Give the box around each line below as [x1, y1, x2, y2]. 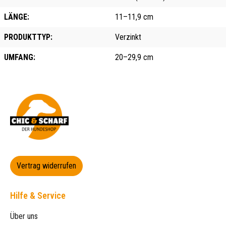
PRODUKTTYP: [4, 32, 52, 42]
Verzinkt [115, 32, 141, 42]
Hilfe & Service [10, 190, 66, 201]
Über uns [10, 211, 38, 221]
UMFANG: [4, 52, 35, 62]
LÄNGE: [4, 12, 29, 22]
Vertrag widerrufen [17, 160, 76, 171]
